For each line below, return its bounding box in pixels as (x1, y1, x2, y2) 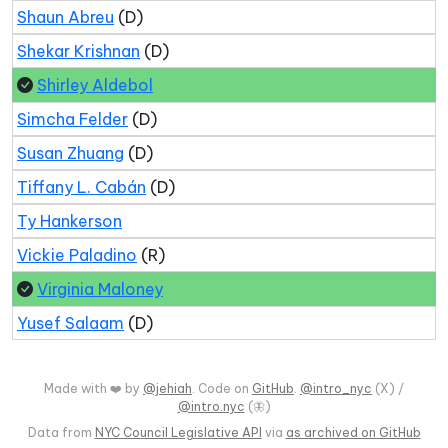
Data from (27, 425, 95, 440)
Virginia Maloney (37, 279, 163, 299)
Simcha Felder (17, 109, 128, 129)
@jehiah (143, 381, 192, 396)
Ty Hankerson (17, 211, 122, 231)
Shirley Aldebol (37, 75, 153, 95)
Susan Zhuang (17, 143, 124, 163)
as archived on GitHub (285, 425, 421, 440)
